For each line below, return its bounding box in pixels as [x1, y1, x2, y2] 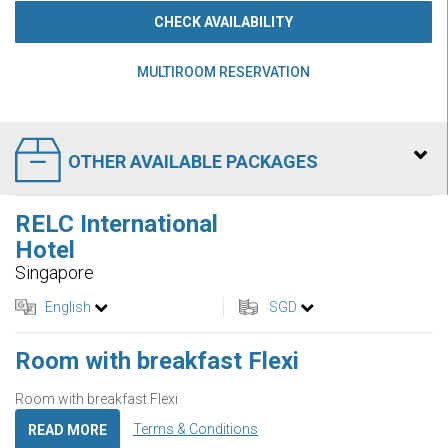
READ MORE [28, 421, 107, 438]
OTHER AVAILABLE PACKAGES [68, 150, 318, 172]
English [45, 298, 91, 315]
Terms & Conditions [133, 420, 258, 437]
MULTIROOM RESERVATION [137, 63, 310, 80]
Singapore [15, 261, 94, 283]
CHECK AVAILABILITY [154, 13, 293, 30]
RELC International [15, 209, 218, 238]
